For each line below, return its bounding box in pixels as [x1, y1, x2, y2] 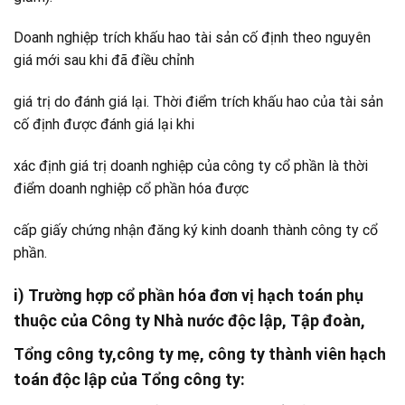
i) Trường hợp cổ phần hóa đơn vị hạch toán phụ [14, 285, 363, 305]
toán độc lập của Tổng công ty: [14, 369, 245, 389]
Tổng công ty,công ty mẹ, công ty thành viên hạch [14, 344, 386, 363]
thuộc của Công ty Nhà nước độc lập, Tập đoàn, [14, 310, 365, 330]
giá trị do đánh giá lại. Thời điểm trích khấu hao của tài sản [14, 93, 383, 111]
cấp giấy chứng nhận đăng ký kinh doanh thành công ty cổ [14, 221, 378, 239]
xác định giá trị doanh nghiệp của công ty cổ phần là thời [14, 157, 368, 175]
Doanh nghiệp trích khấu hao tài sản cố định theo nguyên [14, 29, 371, 47]
